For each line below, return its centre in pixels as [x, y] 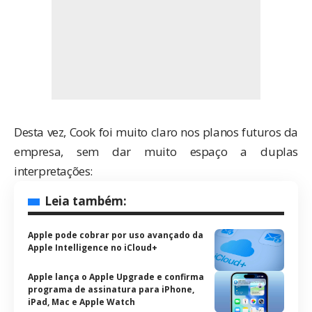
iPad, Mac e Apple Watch [81, 302]
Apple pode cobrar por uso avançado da [116, 235]
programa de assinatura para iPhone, [111, 289]
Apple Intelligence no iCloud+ [93, 247]
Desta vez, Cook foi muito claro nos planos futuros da [156, 132]
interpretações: [53, 171]
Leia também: [86, 201]
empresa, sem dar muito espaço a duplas [156, 151]
